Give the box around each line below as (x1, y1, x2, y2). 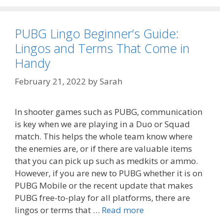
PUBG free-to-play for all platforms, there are (15, 192, 190, 204)
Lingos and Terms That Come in (15, 39, 190, 56)
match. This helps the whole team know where (15, 131, 192, 142)
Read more (102, 204, 144, 216)
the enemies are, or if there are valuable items (15, 143, 192, 155)
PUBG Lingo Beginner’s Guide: (15, 25, 179, 42)
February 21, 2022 (15, 76, 86, 87)
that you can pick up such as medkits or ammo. (15, 155, 198, 167)
